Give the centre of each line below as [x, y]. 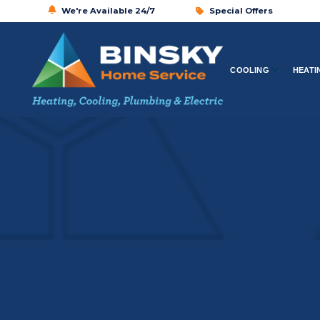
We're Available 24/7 [108, 11]
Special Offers [241, 11]
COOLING [250, 70]
